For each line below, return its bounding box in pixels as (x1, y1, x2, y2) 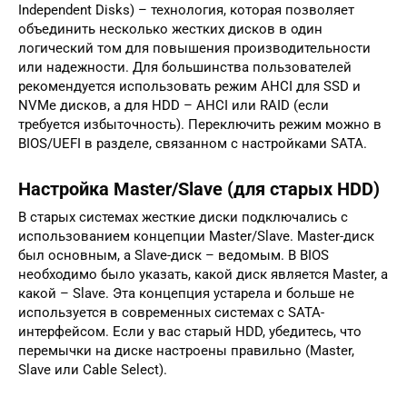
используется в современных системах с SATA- (18, 304, 324, 321)
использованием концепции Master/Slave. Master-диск (18, 228, 374, 244)
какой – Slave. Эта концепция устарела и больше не (18, 285, 354, 302)
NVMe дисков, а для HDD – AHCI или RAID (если (18, 97, 329, 114)
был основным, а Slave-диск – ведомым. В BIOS (18, 247, 329, 263)
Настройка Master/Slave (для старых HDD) (18, 179, 380, 201)
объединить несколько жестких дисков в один (18, 21, 323, 37)
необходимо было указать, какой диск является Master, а (18, 266, 388, 283)
